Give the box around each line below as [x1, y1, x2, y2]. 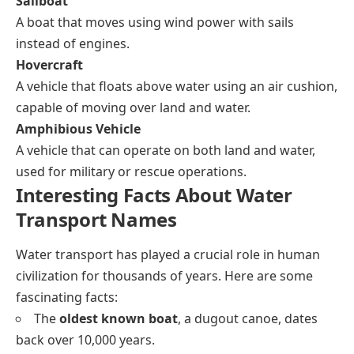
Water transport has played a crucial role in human [16, 245, 320, 263]
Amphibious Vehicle [16, 119, 141, 137]
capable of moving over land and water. [16, 98, 250, 116]
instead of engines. [16, 34, 130, 52]
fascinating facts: [16, 288, 118, 306]
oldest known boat [59, 309, 178, 327]
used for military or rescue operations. [16, 162, 247, 180]
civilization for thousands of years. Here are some [16, 266, 313, 284]
